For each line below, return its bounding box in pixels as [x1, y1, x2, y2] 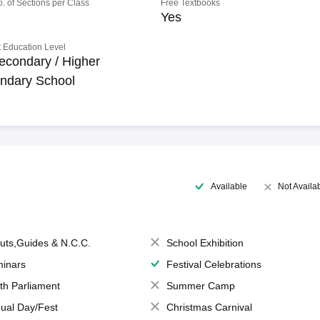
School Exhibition [166, 237, 244, 249]
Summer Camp [166, 280, 235, 291]
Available [210, 181, 247, 191]
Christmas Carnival [166, 301, 252, 313]
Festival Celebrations [166, 259, 261, 270]
